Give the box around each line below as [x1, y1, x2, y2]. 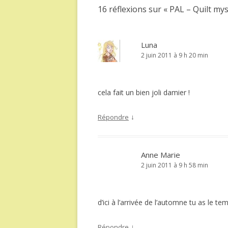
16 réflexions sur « [98, 4, 169, 15]
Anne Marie [141, 150, 180, 160]
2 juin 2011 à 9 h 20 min [141, 51, 208, 60]
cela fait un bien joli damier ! [98, 88, 190, 97]
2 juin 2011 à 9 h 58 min [141, 161, 208, 169]
